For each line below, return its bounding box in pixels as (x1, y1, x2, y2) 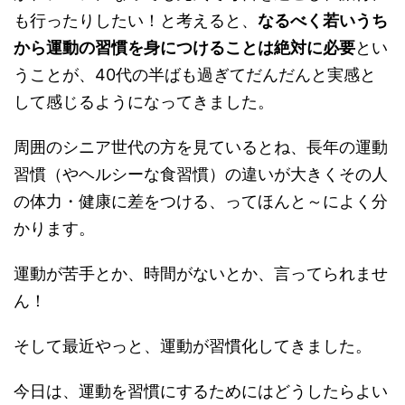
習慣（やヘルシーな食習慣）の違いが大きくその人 (14, 165, 388, 184)
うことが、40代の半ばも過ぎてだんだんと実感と (14, 65, 376, 84)
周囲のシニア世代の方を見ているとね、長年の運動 (14, 137, 388, 156)
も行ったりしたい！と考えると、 (14, 11, 258, 30)
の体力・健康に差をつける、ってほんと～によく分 (14, 192, 388, 211)
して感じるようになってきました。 (14, 92, 274, 111)
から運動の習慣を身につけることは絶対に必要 (14, 38, 355, 57)
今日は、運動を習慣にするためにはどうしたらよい (14, 381, 388, 400)
